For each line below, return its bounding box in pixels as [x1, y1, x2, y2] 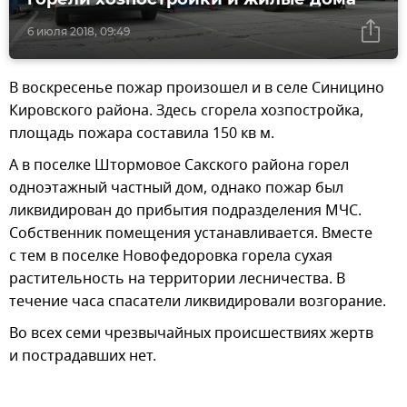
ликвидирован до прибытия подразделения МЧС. [9, 200, 362, 223]
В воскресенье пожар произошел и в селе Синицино [9, 77, 384, 100]
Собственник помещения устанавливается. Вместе [9, 223, 372, 245]
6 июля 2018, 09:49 [27, 25, 130, 39]
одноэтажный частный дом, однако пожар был [9, 177, 343, 200]
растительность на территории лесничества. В [9, 268, 345, 291]
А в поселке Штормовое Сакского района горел [9, 154, 349, 177]
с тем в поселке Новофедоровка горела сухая [9, 245, 333, 268]
